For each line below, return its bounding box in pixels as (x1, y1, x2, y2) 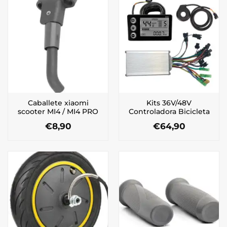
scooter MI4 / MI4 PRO (18, 107, 98, 116)
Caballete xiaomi (27, 99, 89, 107)
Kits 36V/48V (146, 99, 192, 107)
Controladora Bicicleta (128, 107, 210, 116)
